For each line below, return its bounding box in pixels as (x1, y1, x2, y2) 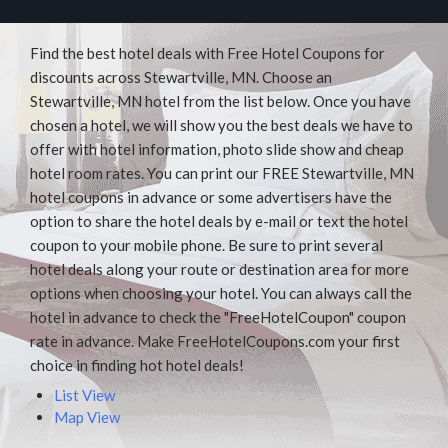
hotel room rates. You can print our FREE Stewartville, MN (30, 163, 414, 182)
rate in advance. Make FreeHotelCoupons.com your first (30, 331, 400, 350)
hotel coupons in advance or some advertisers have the (30, 187, 392, 206)
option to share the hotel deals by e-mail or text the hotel (30, 211, 408, 230)
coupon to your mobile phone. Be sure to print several (30, 235, 383, 254)
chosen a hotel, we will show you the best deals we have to (30, 115, 413, 134)
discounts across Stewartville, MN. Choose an (30, 67, 332, 86)
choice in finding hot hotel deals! (30, 355, 244, 374)
